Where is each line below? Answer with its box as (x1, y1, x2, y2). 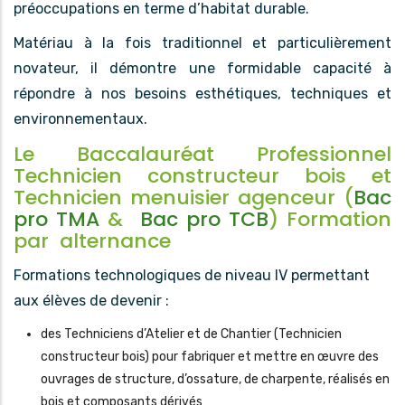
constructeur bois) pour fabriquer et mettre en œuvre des (41, 349, 379, 365)
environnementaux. (14, 110, 147, 128)
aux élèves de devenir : (14, 292, 169, 310)
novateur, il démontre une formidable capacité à (14, 60, 391, 78)
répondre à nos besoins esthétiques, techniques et (14, 85, 391, 103)
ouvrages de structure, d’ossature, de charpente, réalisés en (41, 372, 390, 388)
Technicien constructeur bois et (14, 161, 391, 190)
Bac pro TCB (139, 204, 268, 233)
